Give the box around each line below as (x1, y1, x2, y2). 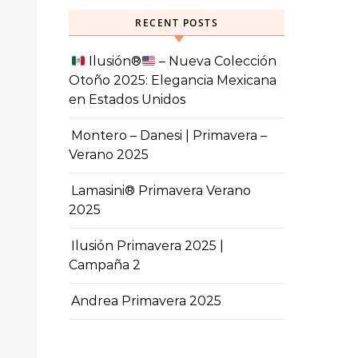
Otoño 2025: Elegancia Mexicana (69, 73, 276, 88)
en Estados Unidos (69, 92, 185, 107)
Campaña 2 (69, 257, 141, 272)
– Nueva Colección (156, 54, 277, 69)
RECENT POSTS (135, 16, 218, 30)
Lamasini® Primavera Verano (71, 183, 251, 198)
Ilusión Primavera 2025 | (71, 238, 224, 253)
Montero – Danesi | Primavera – (71, 128, 267, 143)
